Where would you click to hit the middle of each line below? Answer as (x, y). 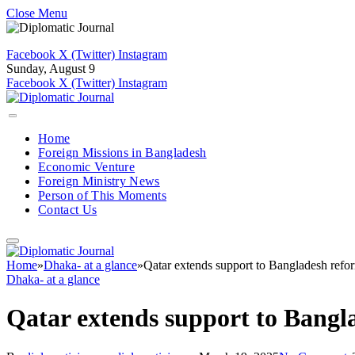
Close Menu (37, 13)
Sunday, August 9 (51, 69)
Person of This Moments (103, 195)
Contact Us (68, 210)
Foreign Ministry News (99, 181)
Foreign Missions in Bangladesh (122, 153)
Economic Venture (87, 167)
